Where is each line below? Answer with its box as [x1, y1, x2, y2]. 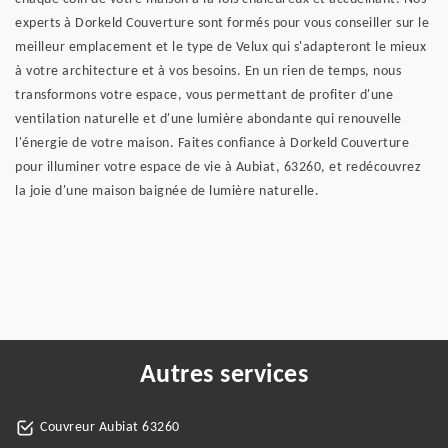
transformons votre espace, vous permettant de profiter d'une [15, 88, 393, 103]
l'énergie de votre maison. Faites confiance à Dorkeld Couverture [15, 136, 409, 151]
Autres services [139, 362, 309, 389]
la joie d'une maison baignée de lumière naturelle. [15, 184, 319, 199]
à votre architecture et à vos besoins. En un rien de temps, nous [15, 64, 401, 79]
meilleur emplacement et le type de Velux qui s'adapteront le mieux [15, 40, 426, 55]
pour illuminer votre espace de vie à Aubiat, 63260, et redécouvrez [15, 160, 421, 175]
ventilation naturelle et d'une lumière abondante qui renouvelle [15, 112, 402, 127]
